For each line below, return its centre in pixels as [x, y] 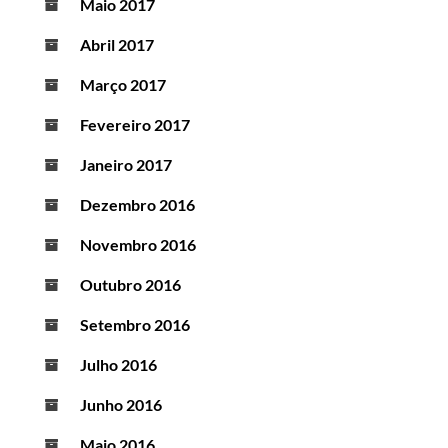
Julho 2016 [118, 365]
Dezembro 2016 [137, 205]
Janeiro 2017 [126, 165]
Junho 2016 [121, 405]
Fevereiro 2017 [135, 125]
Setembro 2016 [135, 325]
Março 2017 [123, 85]
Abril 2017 [117, 45]
